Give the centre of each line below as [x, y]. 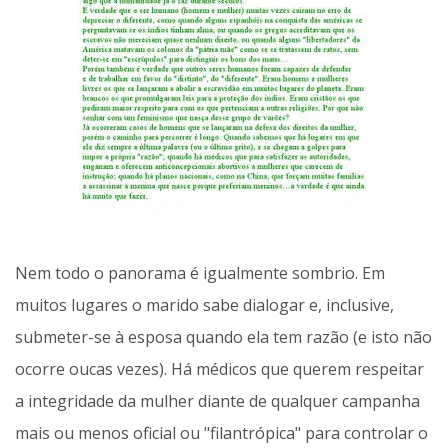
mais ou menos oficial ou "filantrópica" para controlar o [221, 433]
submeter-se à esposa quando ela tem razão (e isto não [223, 337]
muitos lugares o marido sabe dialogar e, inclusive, [204, 305]
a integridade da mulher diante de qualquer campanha [217, 401]
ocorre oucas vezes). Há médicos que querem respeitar [219, 369]
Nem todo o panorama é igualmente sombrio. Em [200, 273]
